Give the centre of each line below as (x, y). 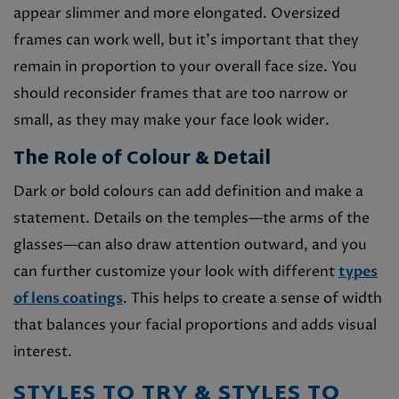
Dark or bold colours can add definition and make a (188, 191)
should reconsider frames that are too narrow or (181, 93)
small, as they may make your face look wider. (171, 120)
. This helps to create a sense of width (252, 298)
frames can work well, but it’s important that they (186, 40)
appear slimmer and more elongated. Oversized (177, 13)
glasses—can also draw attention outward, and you (190, 244)
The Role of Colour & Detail (142, 159)
